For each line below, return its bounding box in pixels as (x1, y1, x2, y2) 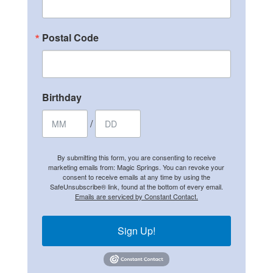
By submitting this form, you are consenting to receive (57, 152, 216, 162)
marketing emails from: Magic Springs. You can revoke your (48, 162, 225, 172)
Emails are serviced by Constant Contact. (74, 191, 198, 201)
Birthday (41, 90, 82, 104)
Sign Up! (117, 224, 155, 238)
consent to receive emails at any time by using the (62, 172, 210, 182)
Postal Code (41, 30, 99, 44)
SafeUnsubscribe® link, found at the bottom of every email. (49, 182, 223, 191)
